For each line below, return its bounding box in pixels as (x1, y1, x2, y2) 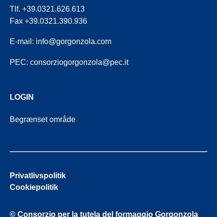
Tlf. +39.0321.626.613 (10, 4, 85, 13)
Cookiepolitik (10, 183, 58, 192)
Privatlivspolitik (10, 171, 66, 180)
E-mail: (10, 37, 36, 46)
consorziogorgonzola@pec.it (30, 58, 128, 66)
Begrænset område (10, 115, 76, 124)
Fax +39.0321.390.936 (10, 16, 87, 25)
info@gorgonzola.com (36, 37, 111, 46)
